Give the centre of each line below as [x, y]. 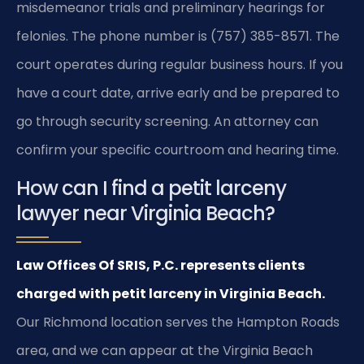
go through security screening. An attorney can [167, 121]
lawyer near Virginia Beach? [145, 214]
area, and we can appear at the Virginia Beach [165, 351]
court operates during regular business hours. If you [180, 64]
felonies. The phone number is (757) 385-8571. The [178, 36]
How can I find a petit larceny [151, 188]
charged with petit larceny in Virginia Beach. [171, 294]
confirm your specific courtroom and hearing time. [178, 149]
